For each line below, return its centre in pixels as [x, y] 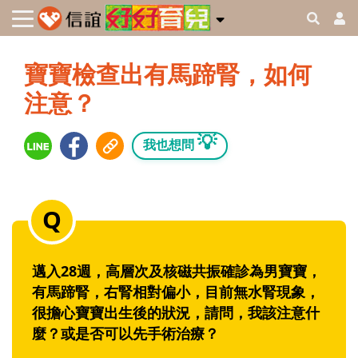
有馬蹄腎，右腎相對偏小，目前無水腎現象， [176, 292]
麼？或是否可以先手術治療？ [125, 334]
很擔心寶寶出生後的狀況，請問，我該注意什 [176, 313]
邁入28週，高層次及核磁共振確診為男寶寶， [177, 271]
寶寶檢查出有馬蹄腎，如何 [168, 74]
